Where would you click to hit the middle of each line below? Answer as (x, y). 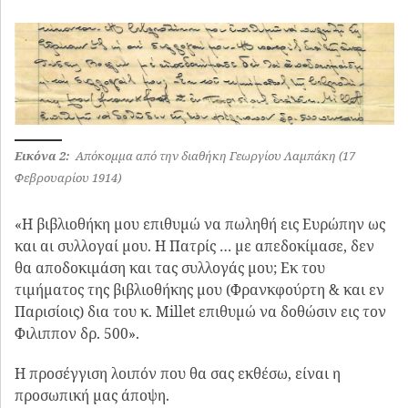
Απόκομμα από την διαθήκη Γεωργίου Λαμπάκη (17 (213, 155)
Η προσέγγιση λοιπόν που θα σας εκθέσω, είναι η (178, 373)
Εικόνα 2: (42, 155)
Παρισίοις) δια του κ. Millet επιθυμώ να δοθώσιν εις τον (200, 312)
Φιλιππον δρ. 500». (79, 334)
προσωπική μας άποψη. (92, 395)
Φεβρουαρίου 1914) (68, 177)
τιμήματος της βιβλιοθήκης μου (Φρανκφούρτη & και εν (199, 290)
